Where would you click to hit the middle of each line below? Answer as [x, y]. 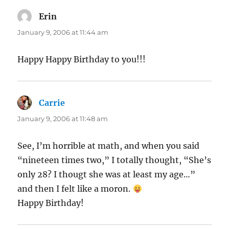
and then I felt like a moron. [75, 189]
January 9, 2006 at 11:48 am [63, 119]
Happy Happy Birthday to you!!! [82, 60]
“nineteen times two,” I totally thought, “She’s [114, 160]
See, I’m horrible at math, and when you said [109, 146]
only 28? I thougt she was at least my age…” [107, 175]
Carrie [52, 103]
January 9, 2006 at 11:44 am [63, 32]
